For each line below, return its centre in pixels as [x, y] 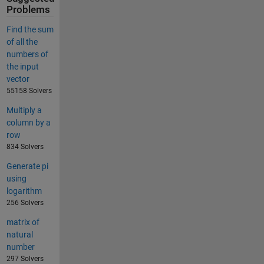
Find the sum [30, 30]
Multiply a [24, 110]
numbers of [27, 55]
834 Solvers [25, 147]
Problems [28, 10]
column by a [28, 123]
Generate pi [27, 166]
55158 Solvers [29, 91]
